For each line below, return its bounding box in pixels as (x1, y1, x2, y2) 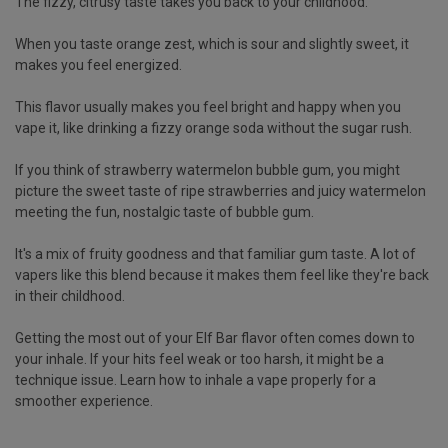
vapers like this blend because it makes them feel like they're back (15, 266, 429, 283)
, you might (331, 161, 400, 178)
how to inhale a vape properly (159, 371, 343, 388)
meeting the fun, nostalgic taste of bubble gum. (15, 203, 314, 220)
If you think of (15, 161, 104, 178)
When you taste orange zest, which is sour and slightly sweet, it (15, 35, 409, 52)
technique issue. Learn (15, 371, 159, 388)
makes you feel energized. (15, 56, 182, 73)
